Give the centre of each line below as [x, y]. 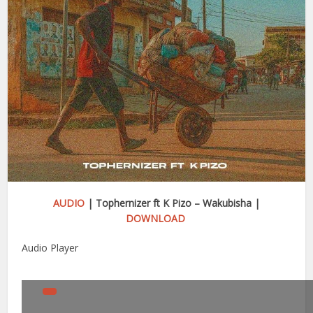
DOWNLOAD [155, 219]
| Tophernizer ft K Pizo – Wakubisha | [172, 203]
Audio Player [50, 248]
